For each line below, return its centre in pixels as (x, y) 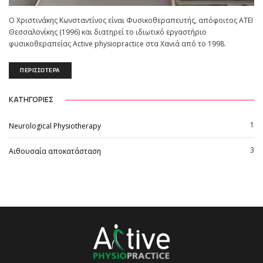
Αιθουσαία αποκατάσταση (55, 151)
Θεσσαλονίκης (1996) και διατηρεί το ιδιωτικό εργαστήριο (108, 32)
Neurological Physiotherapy (55, 126)
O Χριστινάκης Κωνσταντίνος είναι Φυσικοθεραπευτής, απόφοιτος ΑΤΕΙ (131, 21)
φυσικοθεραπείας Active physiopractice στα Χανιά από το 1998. (117, 44)
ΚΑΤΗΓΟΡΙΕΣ (31, 99)
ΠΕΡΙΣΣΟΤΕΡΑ (40, 71)
